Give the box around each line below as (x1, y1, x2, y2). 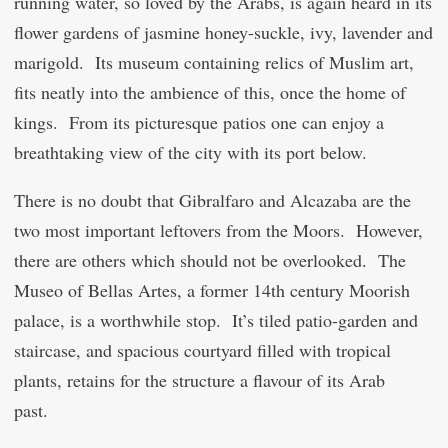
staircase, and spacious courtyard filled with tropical (14, 338, 391, 362)
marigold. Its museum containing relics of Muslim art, (14, 50, 414, 74)
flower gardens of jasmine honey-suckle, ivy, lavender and (14, 20, 433, 44)
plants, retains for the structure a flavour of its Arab (14, 368, 385, 392)
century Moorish (285, 278, 410, 302)
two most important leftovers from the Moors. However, (14, 218, 423, 242)
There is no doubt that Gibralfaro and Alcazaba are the (14, 188, 411, 212)
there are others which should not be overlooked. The (14, 248, 406, 272)
